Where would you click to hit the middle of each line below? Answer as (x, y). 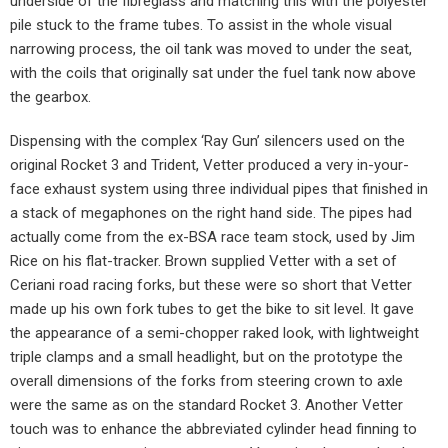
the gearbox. (50, 97)
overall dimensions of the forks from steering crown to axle (206, 381)
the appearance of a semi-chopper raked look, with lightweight (214, 333)
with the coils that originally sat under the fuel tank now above (213, 73)
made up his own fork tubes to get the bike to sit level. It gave (212, 309)
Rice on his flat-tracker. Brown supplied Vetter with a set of (203, 261)
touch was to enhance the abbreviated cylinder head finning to (213, 429)
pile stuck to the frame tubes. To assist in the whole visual (201, 25)
